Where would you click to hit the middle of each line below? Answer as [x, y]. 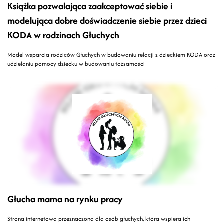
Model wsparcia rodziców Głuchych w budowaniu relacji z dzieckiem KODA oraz [111, 55]
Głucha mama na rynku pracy [65, 199]
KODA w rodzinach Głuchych [63, 35]
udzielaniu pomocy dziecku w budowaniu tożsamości [76, 64]
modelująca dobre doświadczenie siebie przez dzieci [107, 21]
